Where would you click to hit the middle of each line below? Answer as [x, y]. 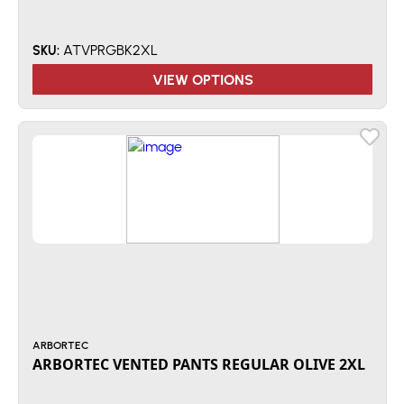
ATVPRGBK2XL [109, 50]
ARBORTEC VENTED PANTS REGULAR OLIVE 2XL [199, 364]
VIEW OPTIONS [202, 79]
